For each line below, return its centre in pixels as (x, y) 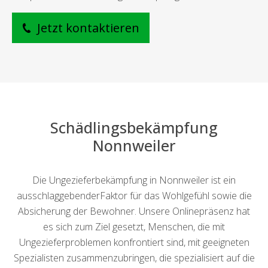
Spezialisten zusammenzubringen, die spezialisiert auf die (134, 258)
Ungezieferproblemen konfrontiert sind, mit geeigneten (134, 243)
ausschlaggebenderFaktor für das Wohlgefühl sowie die (134, 196)
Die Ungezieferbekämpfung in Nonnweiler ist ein (134, 180)
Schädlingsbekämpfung (134, 128)
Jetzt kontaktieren (87, 28)
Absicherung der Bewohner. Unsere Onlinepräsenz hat (134, 211)
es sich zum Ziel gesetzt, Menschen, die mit (134, 227)
